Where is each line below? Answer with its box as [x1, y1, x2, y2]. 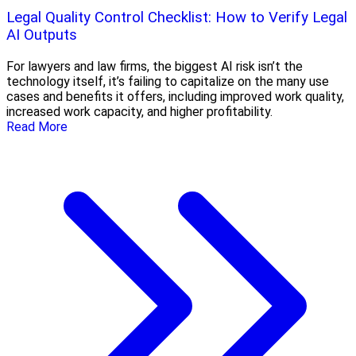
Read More [6, 118, 68, 134]
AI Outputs [6, 25, 77, 44]
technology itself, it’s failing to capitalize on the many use [6, 73, 329, 89]
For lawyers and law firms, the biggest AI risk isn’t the [6, 58, 303, 74]
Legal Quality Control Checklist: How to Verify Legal [6, 8, 347, 26]
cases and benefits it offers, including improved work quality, [6, 88, 344, 104]
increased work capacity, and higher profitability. [6, 103, 273, 119]
